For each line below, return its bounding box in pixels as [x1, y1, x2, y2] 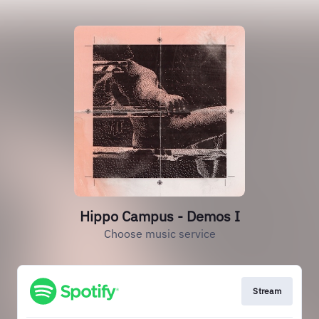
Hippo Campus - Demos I [79, 206, 240, 226]
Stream [253, 286, 281, 296]
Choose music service [103, 226, 216, 241]
